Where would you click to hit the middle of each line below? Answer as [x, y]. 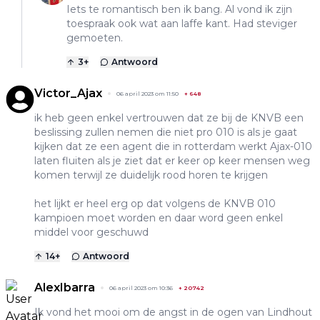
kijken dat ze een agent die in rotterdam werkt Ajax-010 [173, 146]
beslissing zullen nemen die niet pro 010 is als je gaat [166, 132]
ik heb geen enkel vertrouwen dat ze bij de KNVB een [169, 117]
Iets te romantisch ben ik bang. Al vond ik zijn [179, 9]
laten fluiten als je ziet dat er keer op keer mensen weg [172, 160]
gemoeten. [95, 37]
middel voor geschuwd [91, 232]
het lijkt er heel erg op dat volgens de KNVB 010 [155, 203]
